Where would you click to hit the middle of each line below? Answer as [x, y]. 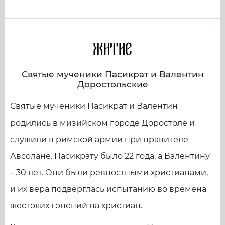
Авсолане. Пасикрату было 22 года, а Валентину [110, 156]
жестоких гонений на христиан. [76, 205]
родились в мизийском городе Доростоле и [102, 123]
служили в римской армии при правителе [99, 139]
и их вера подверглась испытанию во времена [108, 189]
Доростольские [113, 84]
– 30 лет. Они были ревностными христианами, [109, 172]
